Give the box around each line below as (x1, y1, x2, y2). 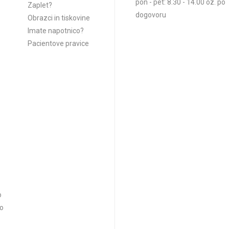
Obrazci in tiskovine (28, 14, 90, 22)
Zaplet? (28, 1, 52, 9)
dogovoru (135, 11, 166, 19)
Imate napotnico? (28, 27, 84, 35)
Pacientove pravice (28, 39, 89, 48)
